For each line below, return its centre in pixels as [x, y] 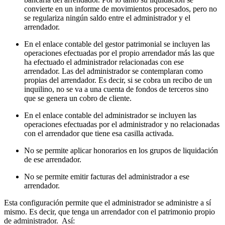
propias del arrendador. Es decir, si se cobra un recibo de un [118, 80]
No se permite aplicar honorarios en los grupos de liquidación [121, 150]
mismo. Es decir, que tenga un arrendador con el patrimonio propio [109, 211]
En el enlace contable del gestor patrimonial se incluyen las [117, 44]
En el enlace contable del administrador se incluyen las [110, 115]
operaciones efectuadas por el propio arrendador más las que [119, 53]
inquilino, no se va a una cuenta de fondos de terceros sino [116, 89]
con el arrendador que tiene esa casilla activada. [99, 133]
